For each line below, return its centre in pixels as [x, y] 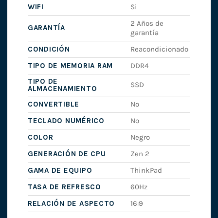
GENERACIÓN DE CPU [67, 154]
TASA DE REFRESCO [64, 187]
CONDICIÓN [49, 49]
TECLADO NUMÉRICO [66, 121]
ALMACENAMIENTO [62, 89]
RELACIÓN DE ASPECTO [71, 204]
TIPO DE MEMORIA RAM [70, 66]
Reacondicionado [160, 49]
